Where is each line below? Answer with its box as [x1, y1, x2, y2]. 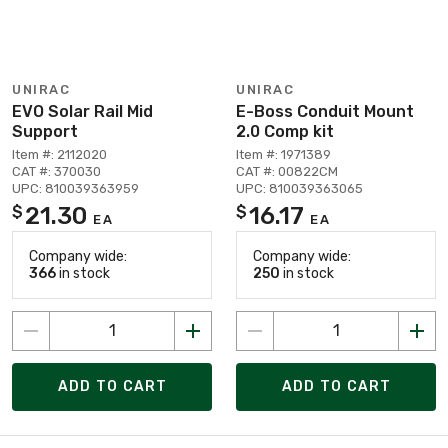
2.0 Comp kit [236, 121, 334, 141]
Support [12, 121, 78, 141]
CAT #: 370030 [12, 163, 101, 179]
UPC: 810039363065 [236, 180, 363, 196]
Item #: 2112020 [12, 146, 107, 162]
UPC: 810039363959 [12, 180, 139, 196]
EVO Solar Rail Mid [12, 101, 153, 121]
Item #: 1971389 [236, 146, 331, 162]
